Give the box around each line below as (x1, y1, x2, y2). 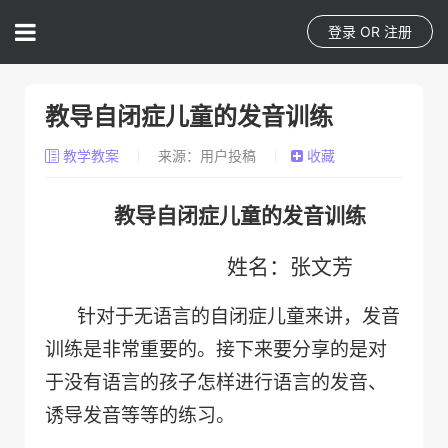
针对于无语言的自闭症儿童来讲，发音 (77, 306, 400, 327)
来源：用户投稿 (154, 147, 260, 164)
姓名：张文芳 (227, 255, 353, 279)
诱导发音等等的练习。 (45, 405, 235, 426)
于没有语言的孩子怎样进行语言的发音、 (45, 372, 387, 393)
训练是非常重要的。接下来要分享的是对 (45, 339, 387, 360)
